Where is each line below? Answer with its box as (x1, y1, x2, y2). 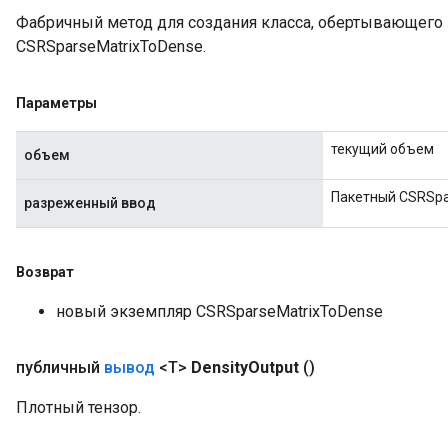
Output (248, 358, 299, 377)
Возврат (16, 264, 74, 280)
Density (191, 358, 248, 377)
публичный (16, 358, 104, 377)
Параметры (16, 95, 97, 111)
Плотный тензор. (16, 398, 141, 417)
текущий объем (331, 141, 434, 157)
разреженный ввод (24, 195, 156, 211)
